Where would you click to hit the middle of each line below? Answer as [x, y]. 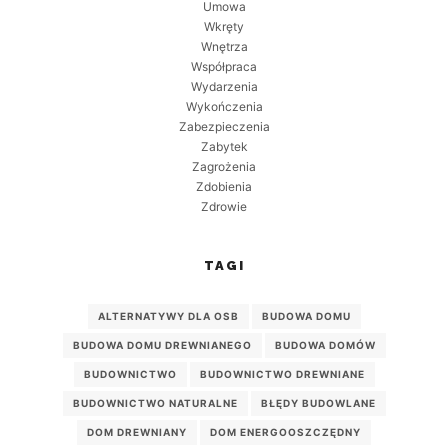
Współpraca [224, 67]
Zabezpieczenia [224, 127]
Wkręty [224, 27]
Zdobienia [224, 187]
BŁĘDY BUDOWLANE [318, 403]
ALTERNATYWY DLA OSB [168, 316]
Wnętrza [224, 47]
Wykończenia [224, 107]
